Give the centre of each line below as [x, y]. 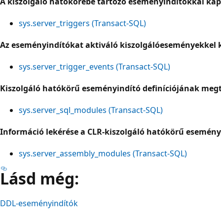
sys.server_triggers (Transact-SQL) [82, 23]
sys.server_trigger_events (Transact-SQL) [94, 66]
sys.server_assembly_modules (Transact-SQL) [103, 153]
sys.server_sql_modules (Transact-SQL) [91, 110]
